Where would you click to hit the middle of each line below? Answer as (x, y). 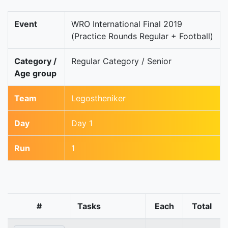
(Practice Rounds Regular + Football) (142, 36)
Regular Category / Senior (121, 61)
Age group (35, 74)
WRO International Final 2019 (127, 24)
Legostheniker (98, 98)
